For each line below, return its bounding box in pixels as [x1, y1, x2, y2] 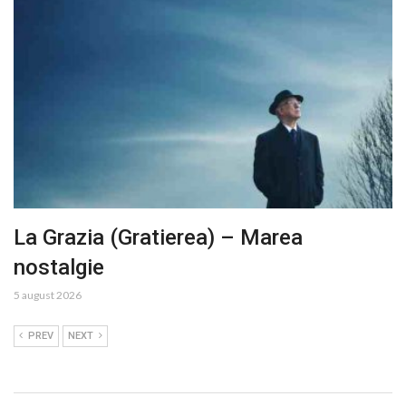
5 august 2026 [14, 288, 82, 303]
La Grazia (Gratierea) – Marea [14, 225, 303, 251]
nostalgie [14, 255, 104, 281]
